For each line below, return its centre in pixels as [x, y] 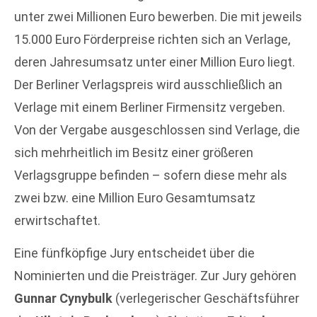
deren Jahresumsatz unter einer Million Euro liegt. [155, 62]
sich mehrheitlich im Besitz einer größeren [134, 152]
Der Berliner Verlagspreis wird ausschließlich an [148, 84]
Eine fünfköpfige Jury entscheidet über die [134, 253]
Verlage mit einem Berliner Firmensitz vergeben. [150, 107]
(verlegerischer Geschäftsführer [206, 299]
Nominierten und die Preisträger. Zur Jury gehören [155, 276]
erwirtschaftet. [57, 220]
